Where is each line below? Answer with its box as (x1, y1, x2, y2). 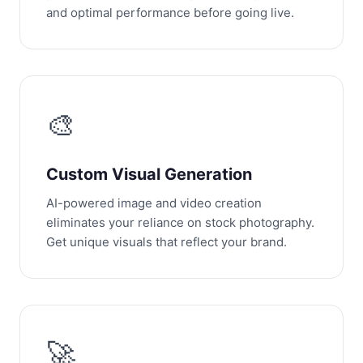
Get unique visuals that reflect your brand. (46, 234, 287, 250)
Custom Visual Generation (46, 164, 252, 184)
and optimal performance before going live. (46, 5, 294, 20)
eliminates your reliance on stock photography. (46, 215, 314, 230)
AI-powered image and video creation (46, 195, 262, 211)
